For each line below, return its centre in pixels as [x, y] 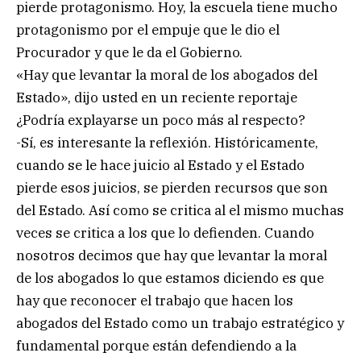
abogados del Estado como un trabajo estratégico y [180, 324]
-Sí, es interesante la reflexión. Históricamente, [167, 143]
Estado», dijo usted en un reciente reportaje [157, 98]
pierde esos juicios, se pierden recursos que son [172, 188]
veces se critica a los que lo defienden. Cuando [165, 233]
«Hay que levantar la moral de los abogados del [167, 75]
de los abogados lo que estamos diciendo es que [170, 278]
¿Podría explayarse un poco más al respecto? [161, 120]
